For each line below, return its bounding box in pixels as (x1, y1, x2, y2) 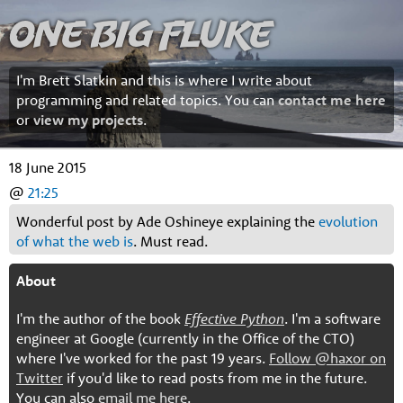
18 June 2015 (9, 158, 86, 176)
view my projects (33, 111, 143, 129)
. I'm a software (284, 309, 381, 327)
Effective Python (184, 309, 284, 327)
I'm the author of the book (16, 309, 184, 327)
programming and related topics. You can (16, 91, 278, 109)
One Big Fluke (9, 12, 272, 54)
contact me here (278, 91, 386, 109)
